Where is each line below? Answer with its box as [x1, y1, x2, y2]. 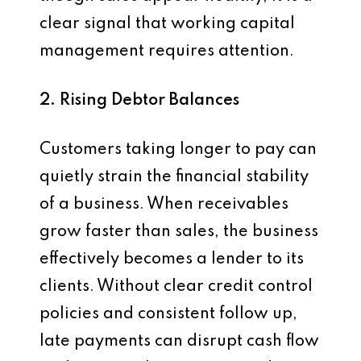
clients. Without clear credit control [39, 279, 313, 295]
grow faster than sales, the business [39, 224, 318, 240]
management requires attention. [39, 44, 294, 60]
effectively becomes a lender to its [39, 251, 304, 268]
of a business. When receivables [39, 197, 288, 213]
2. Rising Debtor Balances [39, 93, 239, 109]
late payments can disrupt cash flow [39, 334, 319, 350]
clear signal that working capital [39, 16, 295, 32]
